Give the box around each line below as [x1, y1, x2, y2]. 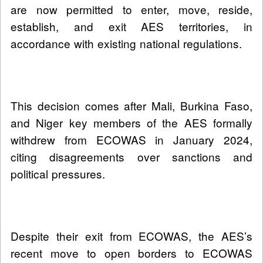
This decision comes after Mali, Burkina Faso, [11, 97, 252, 114]
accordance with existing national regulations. [11, 35, 242, 52]
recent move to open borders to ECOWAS [11, 245, 252, 261]
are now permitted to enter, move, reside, [11, 1, 252, 18]
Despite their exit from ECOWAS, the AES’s [11, 228, 252, 244]
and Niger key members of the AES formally [11, 114, 252, 131]
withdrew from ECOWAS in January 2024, [11, 131, 252, 148]
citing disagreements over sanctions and [11, 149, 252, 165]
